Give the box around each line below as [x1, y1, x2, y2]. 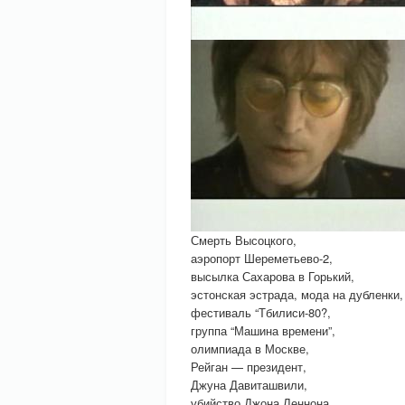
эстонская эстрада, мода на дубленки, [191, 286, 403, 303]
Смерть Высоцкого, [191, 231, 297, 249]
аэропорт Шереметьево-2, [191, 250, 333, 267]
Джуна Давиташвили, [191, 376, 307, 393]
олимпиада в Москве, [191, 340, 309, 357]
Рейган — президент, [191, 358, 306, 375]
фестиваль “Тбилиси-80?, [191, 304, 331, 321]
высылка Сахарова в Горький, [191, 268, 354, 285]
